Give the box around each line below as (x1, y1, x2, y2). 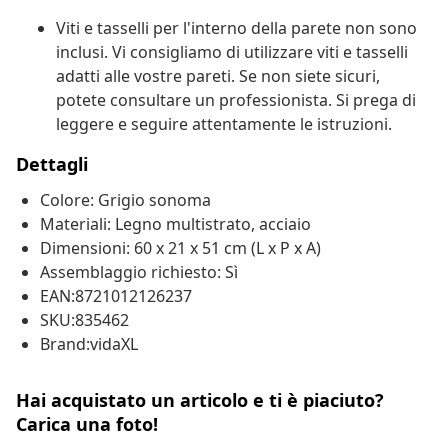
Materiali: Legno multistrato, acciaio (40, 213, 311, 236)
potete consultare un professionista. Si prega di (56, 89, 416, 112)
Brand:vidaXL (40, 333, 138, 356)
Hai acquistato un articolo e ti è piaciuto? (16, 388, 384, 413)
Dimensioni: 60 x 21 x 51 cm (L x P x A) (40, 237, 321, 260)
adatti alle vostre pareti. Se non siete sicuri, (56, 65, 380, 88)
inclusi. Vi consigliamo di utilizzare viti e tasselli (56, 41, 408, 64)
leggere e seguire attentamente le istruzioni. (56, 113, 392, 136)
